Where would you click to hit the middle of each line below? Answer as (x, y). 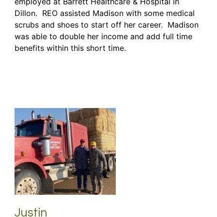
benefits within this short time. (70, 48)
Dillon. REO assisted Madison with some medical (105, 13)
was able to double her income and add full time (103, 36)
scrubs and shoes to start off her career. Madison (107, 24)
